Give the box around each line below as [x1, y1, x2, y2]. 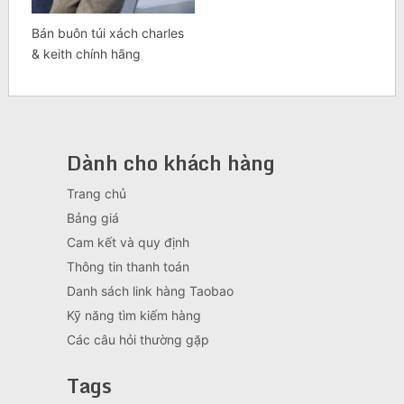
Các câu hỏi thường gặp [66, 332, 209, 348]
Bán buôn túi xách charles [31, 25, 184, 41]
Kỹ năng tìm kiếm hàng [66, 308, 201, 324]
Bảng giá [66, 210, 119, 226]
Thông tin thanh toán [66, 259, 189, 275]
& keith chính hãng [31, 46, 141, 62]
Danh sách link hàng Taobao [66, 283, 234, 299]
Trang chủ [66, 186, 126, 202]
